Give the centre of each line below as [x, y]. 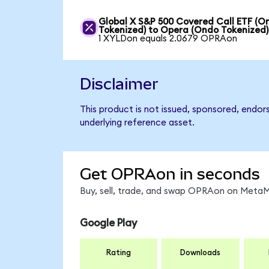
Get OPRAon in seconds [170, 174]
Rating [119, 252]
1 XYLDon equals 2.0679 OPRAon [168, 38]
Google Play [108, 223]
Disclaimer [119, 84]
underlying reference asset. [137, 123]
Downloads [201, 252]
